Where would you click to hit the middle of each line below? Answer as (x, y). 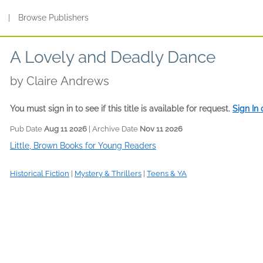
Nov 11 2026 (161, 129)
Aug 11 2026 (65, 129)
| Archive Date (113, 129)
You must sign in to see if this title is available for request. (121, 109)
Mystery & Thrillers (108, 173)
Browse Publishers (54, 18)
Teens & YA (167, 173)
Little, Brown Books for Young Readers (83, 146)
